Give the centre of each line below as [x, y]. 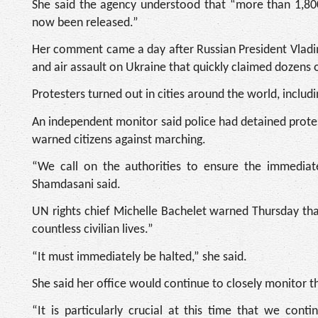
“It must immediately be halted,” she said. [139, 257]
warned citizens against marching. [119, 140]
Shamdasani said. [76, 185]
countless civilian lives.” [93, 230]
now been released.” [85, 23]
